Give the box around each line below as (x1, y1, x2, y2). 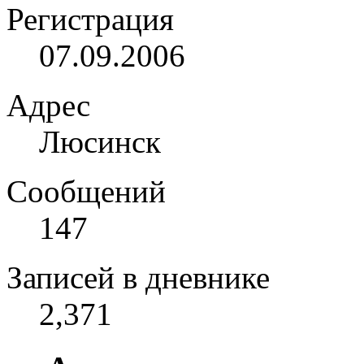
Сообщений (6, 173, 166, 209)
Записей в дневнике (6, 259, 270, 295)
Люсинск (39, 123, 161, 159)
